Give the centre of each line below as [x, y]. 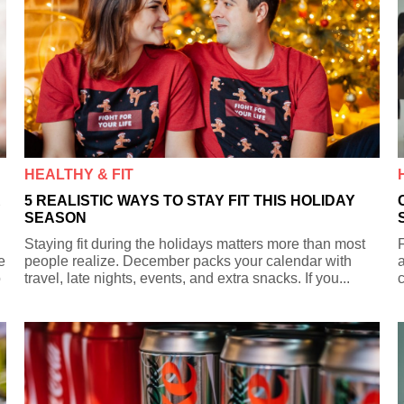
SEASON [56, 217]
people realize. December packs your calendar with [188, 261]
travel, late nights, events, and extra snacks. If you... [188, 278]
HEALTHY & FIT [79, 174]
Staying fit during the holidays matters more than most [195, 243]
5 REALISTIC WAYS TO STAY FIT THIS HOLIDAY [190, 200]
